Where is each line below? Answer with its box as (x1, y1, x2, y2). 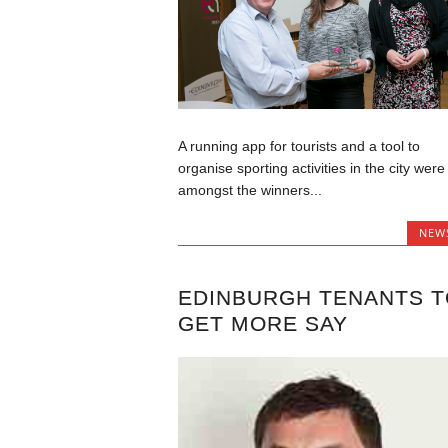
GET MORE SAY (177, 311, 348, 335)
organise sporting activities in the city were (177, 160, 445, 177)
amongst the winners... (177, 182, 322, 199)
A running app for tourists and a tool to (177, 138, 420, 155)
